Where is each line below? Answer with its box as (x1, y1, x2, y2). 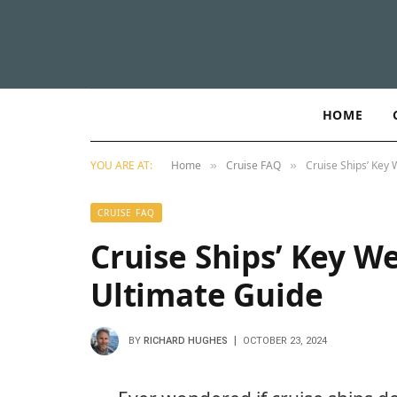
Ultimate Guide (90, 274, 323, 315)
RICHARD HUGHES (144, 334, 228, 346)
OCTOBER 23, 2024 (243, 334, 327, 346)
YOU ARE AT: (90, 158, 152, 173)
